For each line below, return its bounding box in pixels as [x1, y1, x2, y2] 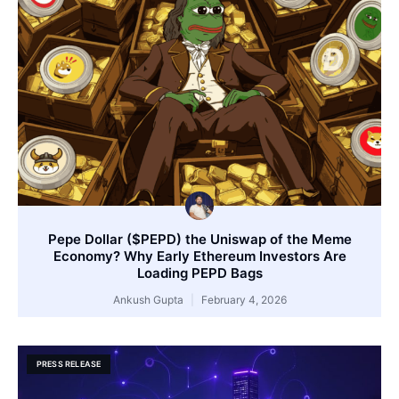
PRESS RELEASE [36, 359, 102, 370]
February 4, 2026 [198, 292, 287, 306]
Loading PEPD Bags [136, 264, 263, 281]
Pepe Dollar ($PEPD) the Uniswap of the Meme [47, 230, 352, 248]
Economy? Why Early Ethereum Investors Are [53, 247, 346, 265]
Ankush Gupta [112, 292, 186, 306]
